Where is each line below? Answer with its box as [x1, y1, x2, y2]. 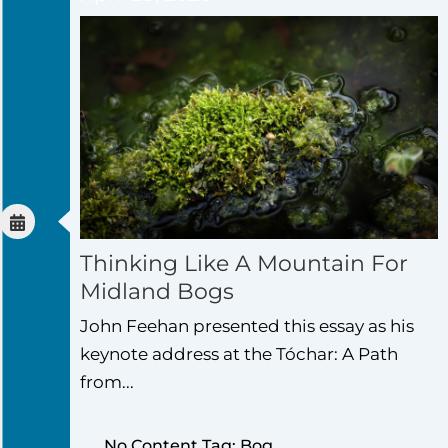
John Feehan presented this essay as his [80, 316, 414, 337]
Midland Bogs [80, 278, 234, 306]
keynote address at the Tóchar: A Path [80, 344, 398, 365]
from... [80, 372, 134, 393]
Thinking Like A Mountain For [80, 250, 408, 278]
